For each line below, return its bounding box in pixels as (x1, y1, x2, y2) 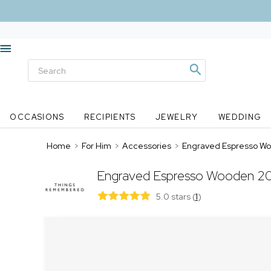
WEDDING (218, 112, 262, 122)
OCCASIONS (10, 112, 65, 122)
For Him (82, 140, 111, 151)
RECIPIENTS (84, 112, 136, 122)
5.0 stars (155, 191, 192, 202)
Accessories (122, 140, 171, 151)
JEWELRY (155, 112, 198, 122)
